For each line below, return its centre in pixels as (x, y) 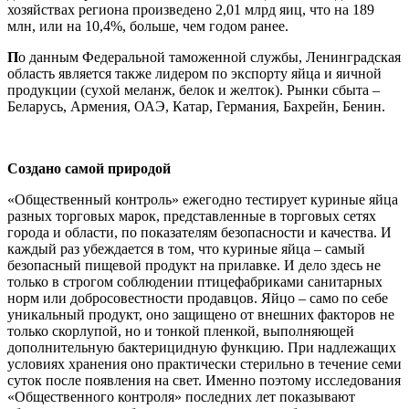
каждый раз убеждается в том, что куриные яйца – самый (186, 249)
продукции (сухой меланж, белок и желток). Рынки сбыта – (194, 90)
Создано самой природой (89, 169)
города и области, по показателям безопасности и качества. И (199, 233)
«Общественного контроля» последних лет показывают (181, 397)
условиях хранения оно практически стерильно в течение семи (204, 364)
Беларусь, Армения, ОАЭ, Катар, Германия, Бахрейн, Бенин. (196, 107)
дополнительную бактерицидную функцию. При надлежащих (202, 348)
